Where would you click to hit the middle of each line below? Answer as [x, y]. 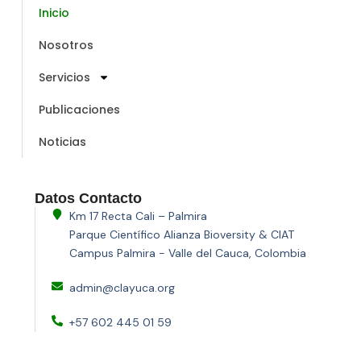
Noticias [62, 142]
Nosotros [66, 46]
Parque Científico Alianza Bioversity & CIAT [182, 234]
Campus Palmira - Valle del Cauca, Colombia [188, 253]
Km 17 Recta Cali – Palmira [139, 216]
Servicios [64, 78]
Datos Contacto [88, 198]
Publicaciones [79, 110]
